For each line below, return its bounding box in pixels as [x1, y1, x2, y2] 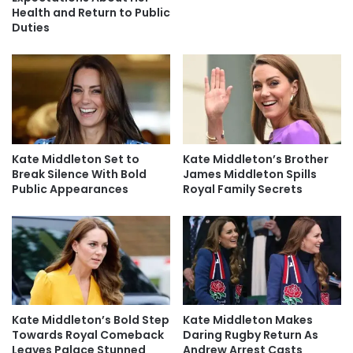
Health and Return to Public [12, 5, 170, 21]
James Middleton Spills [183, 165, 317, 182]
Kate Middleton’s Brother [183, 150, 329, 167]
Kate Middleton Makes [183, 312, 313, 328]
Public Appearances [12, 180, 128, 197]
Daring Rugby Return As [183, 327, 318, 343]
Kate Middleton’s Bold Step [12, 312, 169, 328]
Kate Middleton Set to [12, 150, 139, 167]
